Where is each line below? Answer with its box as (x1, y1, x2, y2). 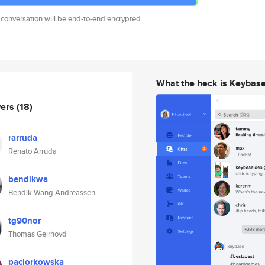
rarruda (8, 131, 37, 144)
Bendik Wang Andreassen (8, 187, 95, 198)
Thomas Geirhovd (8, 228, 67, 240)
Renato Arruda (8, 146, 57, 157)
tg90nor (8, 214, 41, 227)
